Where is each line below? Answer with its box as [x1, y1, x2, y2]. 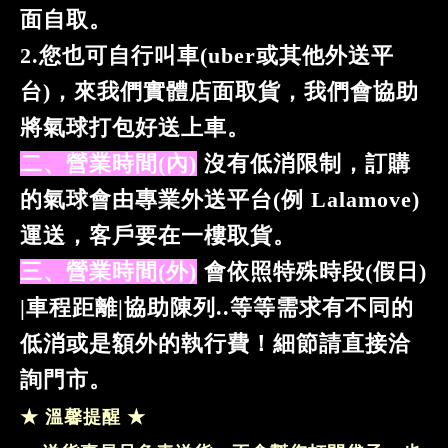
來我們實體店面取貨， [74, 79, 304, 104]
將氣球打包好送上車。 [20, 115, 250, 140]
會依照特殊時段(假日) [204, 259, 427, 284]
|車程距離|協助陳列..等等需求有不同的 [20, 295, 414, 320]
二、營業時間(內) [20, 151, 197, 176]
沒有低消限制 [197, 151, 342, 176]
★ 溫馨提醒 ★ [20, 407, 146, 427]
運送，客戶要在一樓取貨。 [20, 223, 296, 248]
